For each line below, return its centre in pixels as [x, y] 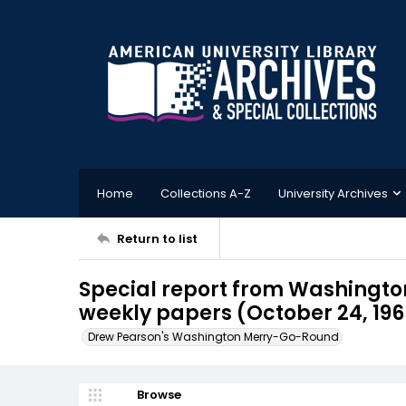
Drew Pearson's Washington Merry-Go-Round [213, 337]
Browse [159, 395]
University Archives [333, 193]
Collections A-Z [206, 193]
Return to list [157, 238]
